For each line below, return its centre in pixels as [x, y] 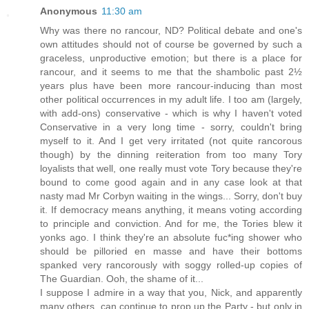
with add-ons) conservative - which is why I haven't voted [171, 113]
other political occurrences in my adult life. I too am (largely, [171, 100]
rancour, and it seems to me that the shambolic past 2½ [171, 72]
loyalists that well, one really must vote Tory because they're [171, 169]
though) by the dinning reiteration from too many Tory [171, 155]
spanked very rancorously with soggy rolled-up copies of [171, 265]
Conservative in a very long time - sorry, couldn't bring [171, 127]
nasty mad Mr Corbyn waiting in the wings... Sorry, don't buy [171, 196]
